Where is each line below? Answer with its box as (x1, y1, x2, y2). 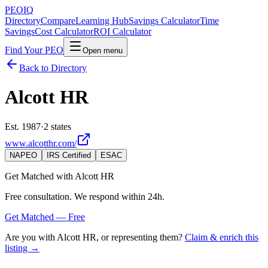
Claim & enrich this (185, 232, 258, 242)
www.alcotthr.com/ (5, 138, 77, 148)
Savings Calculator (129, 16, 200, 26)
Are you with (5, 232, 57, 242)
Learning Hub (75, 16, 129, 26)
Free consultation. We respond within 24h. (5, 191, 165, 202)
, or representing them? (96, 232, 182, 242)
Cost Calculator (35, 26, 93, 36)
